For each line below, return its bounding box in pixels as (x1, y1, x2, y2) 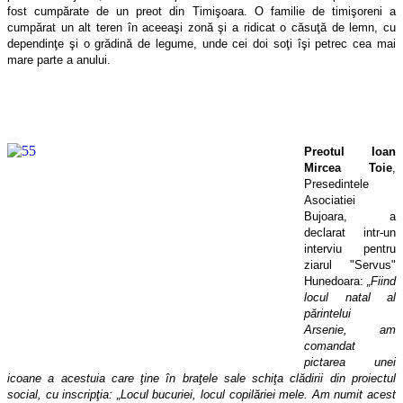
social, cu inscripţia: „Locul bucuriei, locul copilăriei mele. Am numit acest (7, 387, 396, 401)
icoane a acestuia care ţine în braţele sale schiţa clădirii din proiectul (7, 371, 396, 385)
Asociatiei (304, 193, 355, 207)
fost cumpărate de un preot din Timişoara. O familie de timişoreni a (7, 4, 396, 18)
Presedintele (304, 176, 369, 191)
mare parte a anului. (7, 52, 111, 67)
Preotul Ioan (304, 144, 396, 158)
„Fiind (367, 273, 396, 288)
